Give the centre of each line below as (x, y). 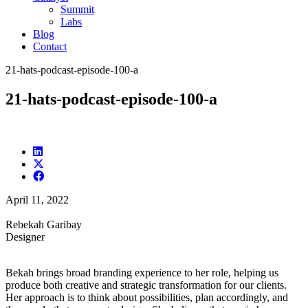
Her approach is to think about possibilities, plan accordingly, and (147, 297)
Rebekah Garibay (44, 224)
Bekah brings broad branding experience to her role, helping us (142, 272)
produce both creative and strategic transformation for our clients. (146, 285)
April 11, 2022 (37, 199)
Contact (50, 46)
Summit (77, 9)
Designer (25, 236)
